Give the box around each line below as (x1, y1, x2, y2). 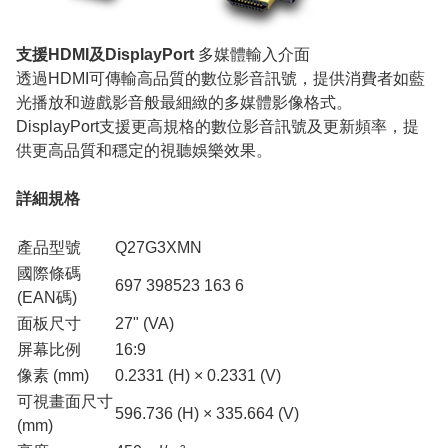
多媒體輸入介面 (194, 45, 310, 63)
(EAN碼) (17, 288, 77, 306)
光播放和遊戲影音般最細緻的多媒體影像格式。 (16, 93, 352, 111)
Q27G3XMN (115, 238, 202, 256)
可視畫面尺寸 (17, 392, 113, 410)
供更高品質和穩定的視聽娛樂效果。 (16, 141, 272, 159)
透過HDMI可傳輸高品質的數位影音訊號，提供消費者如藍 (16, 69, 425, 87)
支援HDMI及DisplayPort (16, 45, 194, 63)
